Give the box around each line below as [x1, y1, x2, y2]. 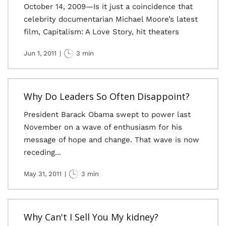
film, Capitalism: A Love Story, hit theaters [24, 27, 179, 36]
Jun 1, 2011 [24, 49, 56, 57]
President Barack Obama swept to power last [24, 110, 191, 119]
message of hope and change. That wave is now [24, 135, 199, 144]
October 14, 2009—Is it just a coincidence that [24, 2, 193, 11]
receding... [24, 148, 61, 157]
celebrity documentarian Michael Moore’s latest [24, 15, 198, 24]
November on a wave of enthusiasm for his [24, 123, 182, 132]
